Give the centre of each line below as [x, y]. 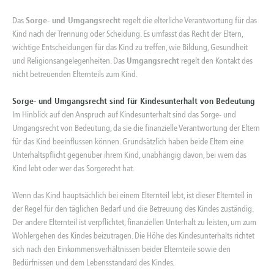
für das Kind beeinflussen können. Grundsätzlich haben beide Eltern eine [128, 141]
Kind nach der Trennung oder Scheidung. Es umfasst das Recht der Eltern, [128, 34]
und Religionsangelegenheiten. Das [69, 61]
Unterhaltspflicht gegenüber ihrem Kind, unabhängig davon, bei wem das [129, 155]
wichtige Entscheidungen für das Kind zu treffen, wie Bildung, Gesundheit [130, 47]
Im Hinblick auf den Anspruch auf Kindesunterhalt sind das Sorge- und [124, 114]
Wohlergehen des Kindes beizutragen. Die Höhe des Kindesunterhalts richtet [133, 235]
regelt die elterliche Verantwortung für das [189, 20]
